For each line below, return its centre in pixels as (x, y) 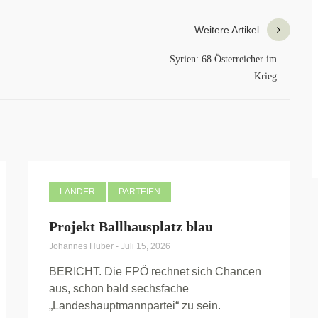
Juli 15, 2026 (146, 247)
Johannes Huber (82, 247)
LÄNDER (77, 192)
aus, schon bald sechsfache (119, 289)
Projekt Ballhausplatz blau (131, 227)
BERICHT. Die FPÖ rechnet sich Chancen (155, 272)
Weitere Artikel (227, 30)
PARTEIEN (139, 192)
